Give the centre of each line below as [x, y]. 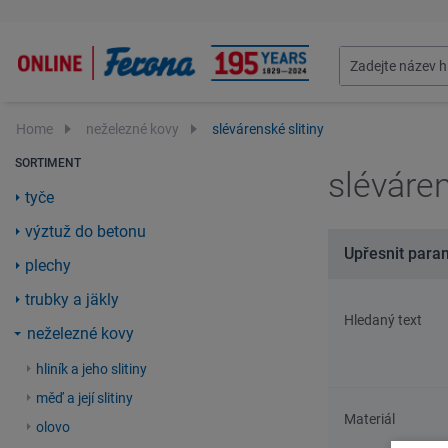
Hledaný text [383, 320]
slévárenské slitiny [268, 129]
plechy [48, 265]
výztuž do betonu [85, 231]
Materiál [369, 419]
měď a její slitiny [84, 398]
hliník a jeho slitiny [91, 369]
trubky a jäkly [72, 299]
